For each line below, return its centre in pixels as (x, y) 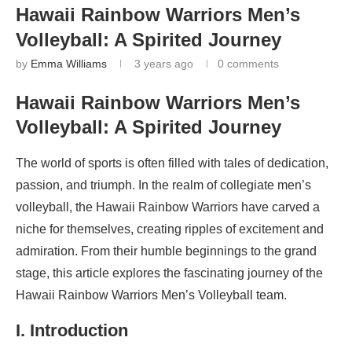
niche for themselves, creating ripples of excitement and (170, 229)
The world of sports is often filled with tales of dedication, (172, 163)
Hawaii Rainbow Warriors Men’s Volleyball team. (151, 295)
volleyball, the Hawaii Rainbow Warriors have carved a (168, 207)
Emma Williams (69, 63)
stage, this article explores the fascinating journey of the (169, 273)
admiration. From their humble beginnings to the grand (166, 251)
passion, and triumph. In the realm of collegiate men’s (163, 185)
